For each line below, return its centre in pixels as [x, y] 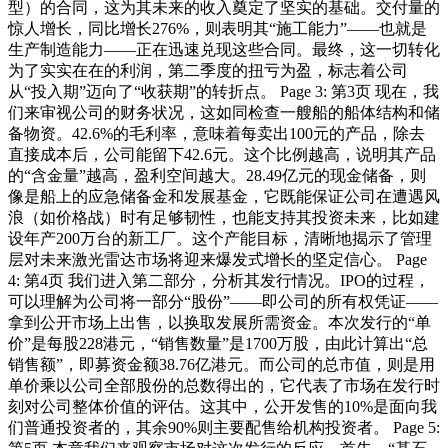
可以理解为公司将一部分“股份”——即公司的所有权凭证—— [223, 301]
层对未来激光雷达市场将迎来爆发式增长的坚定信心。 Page [217, 259]
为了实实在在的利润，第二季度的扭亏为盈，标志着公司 [208, 70]
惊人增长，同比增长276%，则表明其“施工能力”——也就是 [217, 28]
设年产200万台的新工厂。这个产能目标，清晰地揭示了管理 [220, 238]
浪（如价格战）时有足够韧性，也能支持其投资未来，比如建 [224, 217]
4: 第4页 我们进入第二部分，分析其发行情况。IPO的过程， [219, 280]
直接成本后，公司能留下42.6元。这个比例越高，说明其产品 [222, 154]
